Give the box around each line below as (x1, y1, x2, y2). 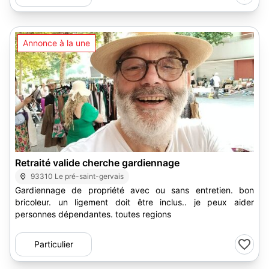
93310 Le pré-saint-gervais (31, 172, 124, 181)
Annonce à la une (23, 38, 90, 48)
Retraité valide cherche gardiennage (15, 157, 180, 169)
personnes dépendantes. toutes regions (15, 209, 171, 219)
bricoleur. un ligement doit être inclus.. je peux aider (15, 197, 254, 207)
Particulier (34, 239, 73, 249)
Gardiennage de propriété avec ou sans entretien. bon (15, 185, 254, 195)
